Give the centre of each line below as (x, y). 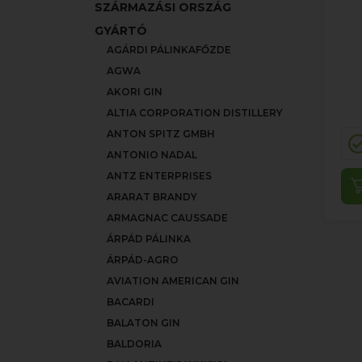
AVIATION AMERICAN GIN (173, 281)
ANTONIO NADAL (152, 155)
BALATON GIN (143, 323)
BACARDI (130, 302)
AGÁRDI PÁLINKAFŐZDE (169, 50)
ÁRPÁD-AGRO (143, 260)
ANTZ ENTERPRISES (159, 176)
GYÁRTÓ (121, 31)
